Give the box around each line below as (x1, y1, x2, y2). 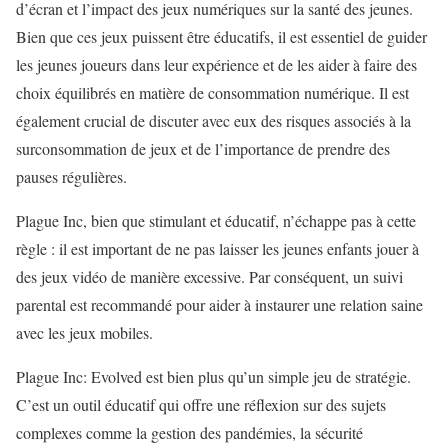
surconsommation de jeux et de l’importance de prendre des (16, 138, 390, 160)
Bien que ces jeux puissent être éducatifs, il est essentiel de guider (16, 26, 427, 48)
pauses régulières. (16, 166, 127, 188)
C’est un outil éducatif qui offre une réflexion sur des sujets (16, 394, 386, 416)
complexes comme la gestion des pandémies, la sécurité (16, 422, 363, 444)
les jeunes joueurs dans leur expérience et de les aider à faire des (16, 54, 417, 76)
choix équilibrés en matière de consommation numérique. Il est (16, 82, 409, 104)
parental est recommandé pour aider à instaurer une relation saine (16, 294, 423, 316)
